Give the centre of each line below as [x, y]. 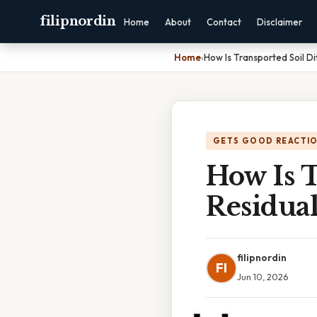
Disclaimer [279, 22]
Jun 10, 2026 [263, 277]
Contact [224, 22]
